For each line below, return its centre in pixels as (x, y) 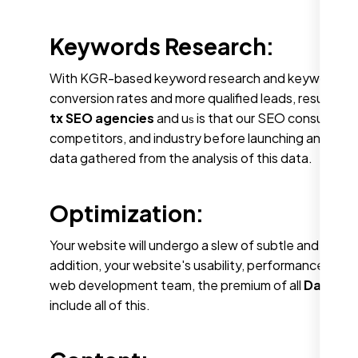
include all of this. (100, 304)
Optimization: (127, 213)
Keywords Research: (164, 46)
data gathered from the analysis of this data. (181, 157)
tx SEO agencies (102, 117)
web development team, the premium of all (177, 284)
